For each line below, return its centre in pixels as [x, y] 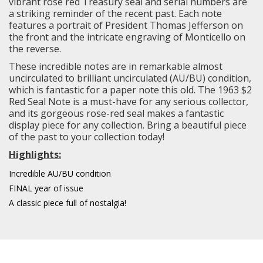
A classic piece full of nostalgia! [68, 203]
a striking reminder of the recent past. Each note [115, 14]
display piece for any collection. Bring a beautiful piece [128, 125]
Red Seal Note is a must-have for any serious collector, [129, 102]
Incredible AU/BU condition [60, 174]
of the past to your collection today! [87, 137]
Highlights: [35, 155]
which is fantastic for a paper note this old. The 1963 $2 [130, 90]
